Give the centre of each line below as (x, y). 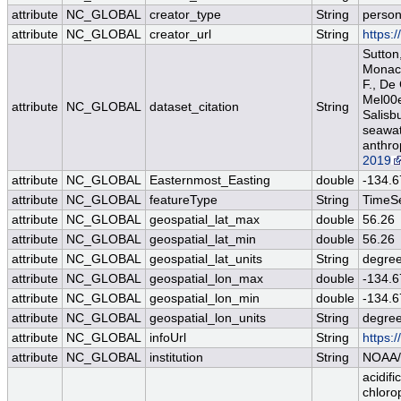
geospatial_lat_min (203, 240)
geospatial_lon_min (205, 299)
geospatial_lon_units (208, 319)
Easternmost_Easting (210, 181)
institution (176, 358)
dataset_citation (194, 107)
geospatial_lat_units (206, 260)
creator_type (185, 15)
